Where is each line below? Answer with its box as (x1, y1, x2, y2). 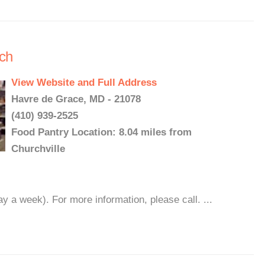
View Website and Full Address (11, 77, 157, 88)
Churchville (11, 143, 65, 154)
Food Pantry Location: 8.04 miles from (11, 127, 192, 138)
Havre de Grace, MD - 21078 (11, 93, 141, 105)
